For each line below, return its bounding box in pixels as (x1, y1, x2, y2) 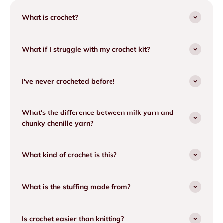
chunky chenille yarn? (22, 119, 94, 128)
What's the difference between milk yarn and (22, 108, 174, 117)
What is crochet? (22, 13, 78, 22)
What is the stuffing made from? (22, 182, 131, 191)
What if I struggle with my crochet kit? (22, 45, 150, 54)
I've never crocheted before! (22, 77, 114, 86)
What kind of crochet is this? (22, 150, 117, 159)
